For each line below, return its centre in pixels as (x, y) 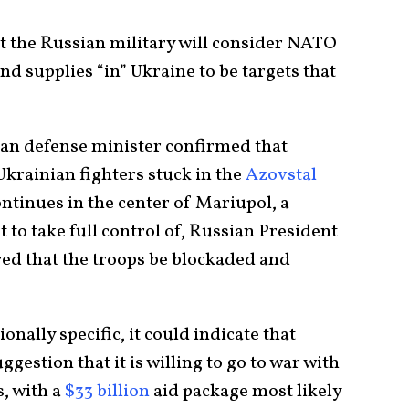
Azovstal (281, 175)
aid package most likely (246, 391)
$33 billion (107, 391)
